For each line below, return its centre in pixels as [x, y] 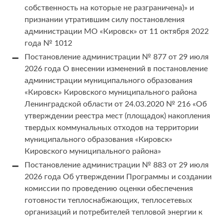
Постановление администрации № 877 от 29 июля [117, 57]
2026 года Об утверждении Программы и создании [118, 177]
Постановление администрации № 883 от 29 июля [117, 165]
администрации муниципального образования [109, 81]
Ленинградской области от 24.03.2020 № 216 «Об [116, 104]
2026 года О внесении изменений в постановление [116, 69]
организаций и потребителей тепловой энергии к [113, 212]
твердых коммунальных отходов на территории [111, 128]
